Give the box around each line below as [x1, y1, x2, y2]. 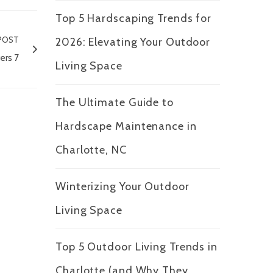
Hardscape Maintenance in [55, 119, 197, 133]
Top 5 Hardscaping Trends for [55, 12, 212, 26]
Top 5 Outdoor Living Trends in [55, 240, 218, 254]
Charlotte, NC [55, 143, 127, 157]
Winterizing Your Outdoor [55, 180, 190, 194]
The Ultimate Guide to [55, 96, 174, 110]
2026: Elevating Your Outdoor [55, 35, 211, 49]
